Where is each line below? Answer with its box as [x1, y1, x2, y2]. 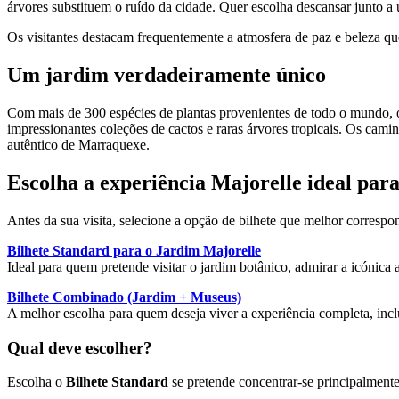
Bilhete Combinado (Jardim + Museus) [7, 289, 241, 305]
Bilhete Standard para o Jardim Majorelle [7, 242, 261, 258]
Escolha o [7, 374, 66, 390]
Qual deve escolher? [7, 338, 152, 357]
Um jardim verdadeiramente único [7, 63, 326, 87]
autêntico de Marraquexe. [7, 137, 150, 153]
